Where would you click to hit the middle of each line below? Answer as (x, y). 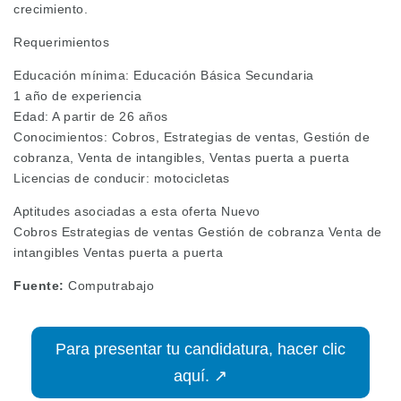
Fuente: (39, 286)
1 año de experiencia (77, 96)
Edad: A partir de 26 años (91, 117)
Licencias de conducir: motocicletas (122, 179)
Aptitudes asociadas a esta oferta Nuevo (137, 212)
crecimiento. (51, 9)
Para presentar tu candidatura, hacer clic (200, 350)
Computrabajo (109, 286)
